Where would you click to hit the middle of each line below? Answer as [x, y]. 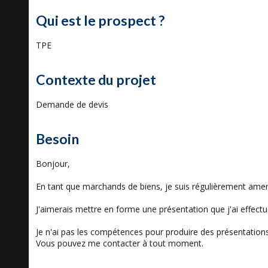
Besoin [57, 139]
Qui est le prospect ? [100, 20]
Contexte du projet [96, 80]
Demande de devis [72, 104]
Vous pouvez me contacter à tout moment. [120, 243]
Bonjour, [53, 164]
